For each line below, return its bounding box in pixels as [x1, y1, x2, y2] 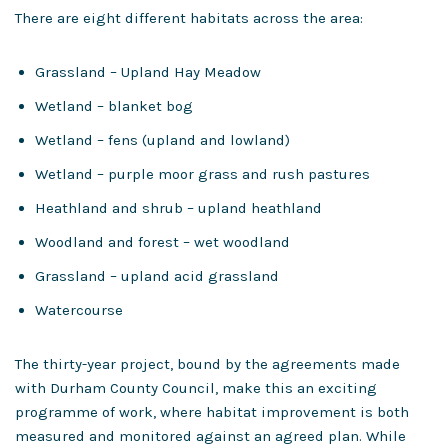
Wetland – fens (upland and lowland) [35, 131, 290, 149]
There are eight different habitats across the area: [15, 9, 367, 27]
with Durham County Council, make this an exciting [15, 379, 377, 397]
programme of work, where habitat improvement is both [15, 403, 409, 421]
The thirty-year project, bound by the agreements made [15, 355, 400, 373]
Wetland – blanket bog [35, 97, 193, 115]
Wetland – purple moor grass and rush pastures [35, 165, 370, 183]
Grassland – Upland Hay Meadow [35, 63, 261, 81]
